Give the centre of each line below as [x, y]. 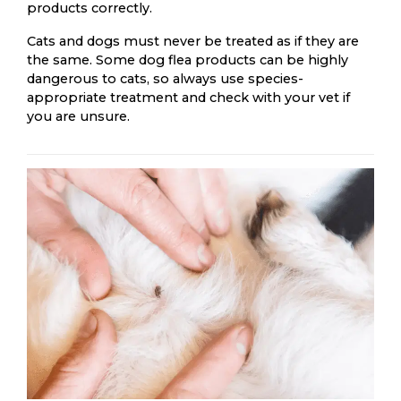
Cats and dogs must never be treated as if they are [193, 41]
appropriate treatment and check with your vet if [188, 97]
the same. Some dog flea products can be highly [188, 60]
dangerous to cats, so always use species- [165, 78]
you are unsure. [78, 116]
